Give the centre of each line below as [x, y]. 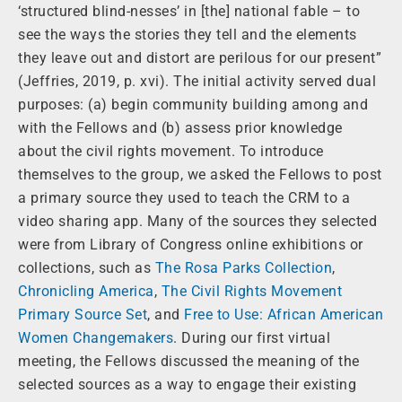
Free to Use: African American [284, 315]
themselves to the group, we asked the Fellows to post [200, 175]
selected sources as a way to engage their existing [187, 385]
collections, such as [87, 268]
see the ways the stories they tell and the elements [188, 35]
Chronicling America [86, 292]
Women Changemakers [96, 338]
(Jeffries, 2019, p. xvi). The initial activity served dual [197, 82]
